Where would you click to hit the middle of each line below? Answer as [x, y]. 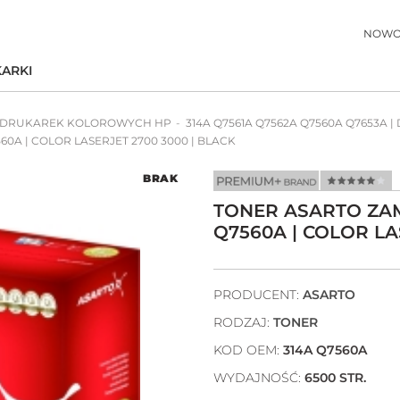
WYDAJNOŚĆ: [259, 377]
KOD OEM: [248, 350]
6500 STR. [335, 377]
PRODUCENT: [258, 294]
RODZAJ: [243, 322]
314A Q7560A [325, 350]
